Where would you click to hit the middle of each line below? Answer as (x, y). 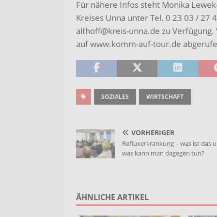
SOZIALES (115, 97)
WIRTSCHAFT (165, 97)
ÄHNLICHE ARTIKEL (112, 197)
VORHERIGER (153, 132)
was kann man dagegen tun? (163, 153)
